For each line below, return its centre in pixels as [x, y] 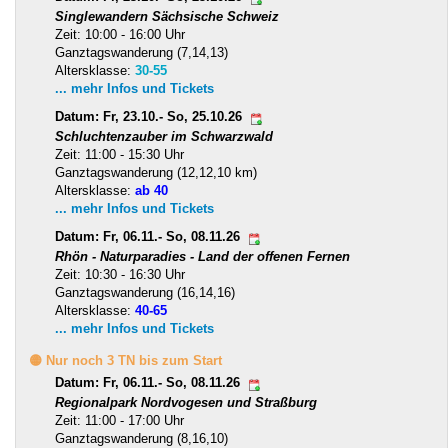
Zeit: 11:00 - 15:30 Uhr [119, 155]
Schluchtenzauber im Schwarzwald [164, 137]
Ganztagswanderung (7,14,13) [141, 53]
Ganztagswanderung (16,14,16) [145, 293]
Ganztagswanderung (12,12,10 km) [156, 173]
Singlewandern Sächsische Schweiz [167, 17]
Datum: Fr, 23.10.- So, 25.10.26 [150, 117]
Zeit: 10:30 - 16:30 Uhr [120, 275]
